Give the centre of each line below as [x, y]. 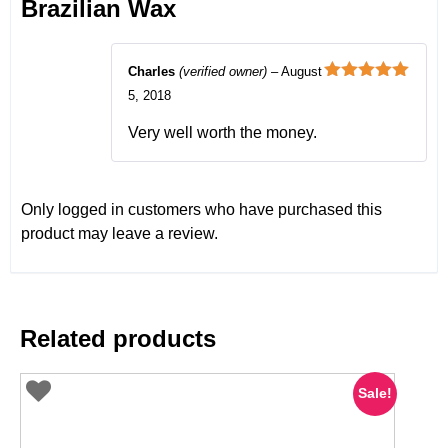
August [301, 72]
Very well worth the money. [222, 133]
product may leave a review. [119, 234]
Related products [118, 339]
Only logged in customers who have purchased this [201, 210]
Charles [153, 72]
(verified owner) [223, 72]
